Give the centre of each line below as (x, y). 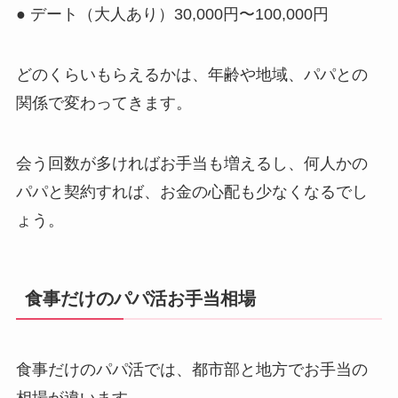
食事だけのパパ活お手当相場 (140, 299)
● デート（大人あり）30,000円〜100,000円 (172, 15)
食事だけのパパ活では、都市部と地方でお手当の (191, 369)
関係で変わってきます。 (103, 103)
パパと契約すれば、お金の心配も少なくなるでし (191, 192)
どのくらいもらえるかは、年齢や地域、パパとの (191, 75)
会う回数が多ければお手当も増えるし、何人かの (191, 164)
